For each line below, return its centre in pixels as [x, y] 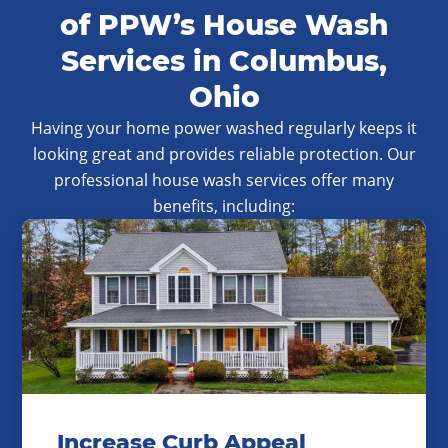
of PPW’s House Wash [224, 25]
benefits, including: [224, 206]
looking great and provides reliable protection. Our [224, 154]
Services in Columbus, [224, 61]
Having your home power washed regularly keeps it [224, 128]
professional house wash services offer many [224, 180]
